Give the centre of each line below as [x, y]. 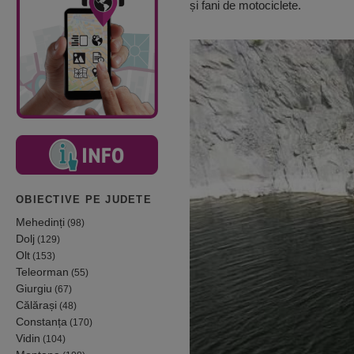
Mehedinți [40, 222]
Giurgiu [34, 288]
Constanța [41, 321]
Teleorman [42, 271]
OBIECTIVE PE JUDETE [84, 200]
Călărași [36, 305]
